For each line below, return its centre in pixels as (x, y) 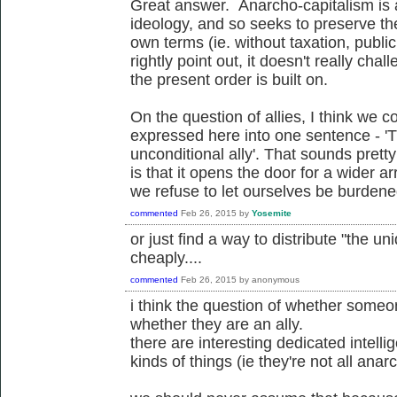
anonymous (276, 279)
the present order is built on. (229, 79)
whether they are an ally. (217, 324)
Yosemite (272, 213)
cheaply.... (166, 257)
